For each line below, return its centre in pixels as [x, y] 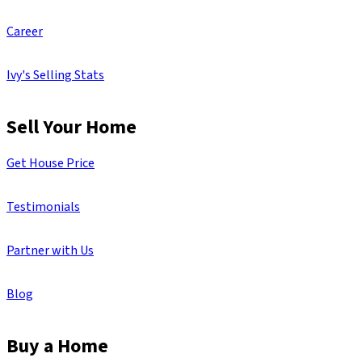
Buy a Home [57, 346]
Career [25, 32]
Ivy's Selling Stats [55, 76]
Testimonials [43, 207]
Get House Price [51, 163]
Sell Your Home [72, 127]
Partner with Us [50, 250]
